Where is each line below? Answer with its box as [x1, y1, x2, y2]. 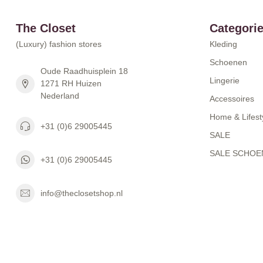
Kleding [210, 39, 237, 49]
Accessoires [210, 94, 254, 103]
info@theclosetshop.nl [41, 188, 123, 198]
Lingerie [210, 76, 240, 85]
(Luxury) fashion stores [16, 39, 102, 49]
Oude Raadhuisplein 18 [41, 66, 128, 76]
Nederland [41, 91, 79, 100]
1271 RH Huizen [41, 79, 102, 88]
